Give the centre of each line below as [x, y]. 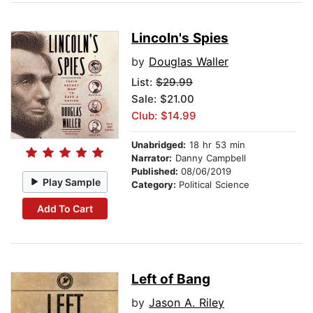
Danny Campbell [209, 158]
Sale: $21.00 [163, 99]
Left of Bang [171, 279]
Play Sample [72, 182]
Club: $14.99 [164, 116]
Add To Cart [65, 208]
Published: [156, 172]
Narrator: [152, 158]
